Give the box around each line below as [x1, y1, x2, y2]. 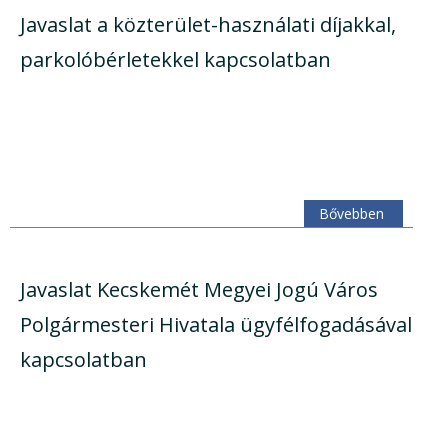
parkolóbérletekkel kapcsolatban [20, 46, 331, 74]
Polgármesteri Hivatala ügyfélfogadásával [20, 311, 412, 339]
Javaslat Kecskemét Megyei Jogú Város [20, 276, 378, 304]
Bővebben [318, 203, 384, 223]
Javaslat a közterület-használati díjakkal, [20, 11, 396, 39]
